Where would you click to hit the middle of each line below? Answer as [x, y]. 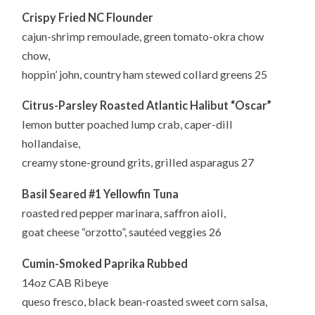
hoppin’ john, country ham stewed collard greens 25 [145, 74]
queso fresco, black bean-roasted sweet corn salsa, [145, 301]
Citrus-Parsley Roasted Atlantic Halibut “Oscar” [147, 105]
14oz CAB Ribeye [65, 282]
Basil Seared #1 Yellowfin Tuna [101, 194]
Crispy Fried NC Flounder [88, 17]
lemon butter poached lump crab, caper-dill [128, 124]
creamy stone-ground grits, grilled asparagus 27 [138, 162]
